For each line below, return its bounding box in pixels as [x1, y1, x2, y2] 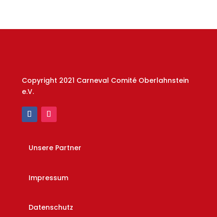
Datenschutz [28, 202, 73, 212]
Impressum [28, 172, 68, 183]
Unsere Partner [28, 143, 81, 153]
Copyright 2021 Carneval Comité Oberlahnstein [21, 75, 189, 85]
